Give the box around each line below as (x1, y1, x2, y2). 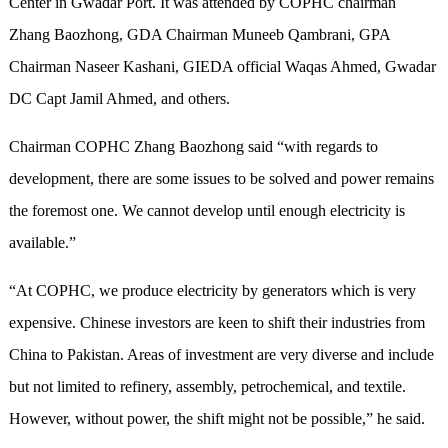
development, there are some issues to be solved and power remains (8, 170, 434, 188)
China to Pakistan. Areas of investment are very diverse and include (8, 346, 434, 364)
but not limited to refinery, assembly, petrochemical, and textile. (8, 378, 406, 396)
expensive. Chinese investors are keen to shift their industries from (8, 314, 425, 332)
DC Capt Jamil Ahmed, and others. (8, 90, 230, 108)
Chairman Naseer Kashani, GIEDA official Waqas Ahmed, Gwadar (8, 58, 436, 76)
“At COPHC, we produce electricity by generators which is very (8, 282, 416, 300)
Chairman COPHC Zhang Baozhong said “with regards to (8, 138, 378, 156)
